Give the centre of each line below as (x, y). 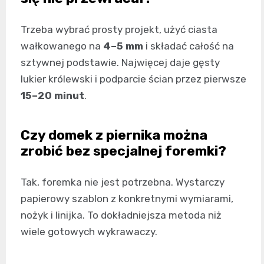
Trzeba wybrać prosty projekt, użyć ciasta (119, 29)
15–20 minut (52, 95)
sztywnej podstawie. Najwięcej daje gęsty (120, 62)
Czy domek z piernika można (114, 135)
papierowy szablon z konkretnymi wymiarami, (127, 198)
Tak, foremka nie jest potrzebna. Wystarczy (123, 182)
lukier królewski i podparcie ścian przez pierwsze (133, 79)
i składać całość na (189, 46)
